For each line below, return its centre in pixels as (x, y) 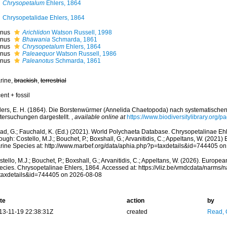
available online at (100, 117)
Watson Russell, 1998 (81, 32)
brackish (26, 81)
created (137, 212)
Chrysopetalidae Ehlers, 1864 (43, 18)
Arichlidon (36, 32)
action (135, 201)
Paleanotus (38, 61)
